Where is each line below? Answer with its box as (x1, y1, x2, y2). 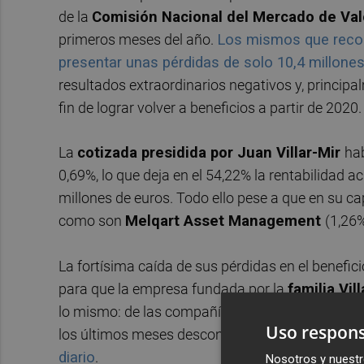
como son (58, 212, 125, 230)
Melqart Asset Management (125, 212, 325, 230)
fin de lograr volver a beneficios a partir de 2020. (58, 98, 362, 116)
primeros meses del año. (58, 30, 217, 48)
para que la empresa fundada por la (58, 279, 288, 297)
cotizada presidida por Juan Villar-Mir (77, 144, 344, 162)
